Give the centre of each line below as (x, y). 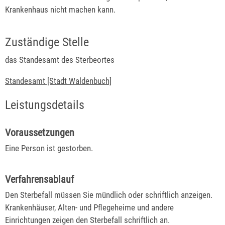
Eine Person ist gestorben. (49, 148)
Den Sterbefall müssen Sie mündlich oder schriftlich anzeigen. (109, 195)
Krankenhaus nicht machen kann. (60, 10)
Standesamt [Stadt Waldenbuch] (58, 81)
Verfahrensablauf (39, 179)
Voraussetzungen (40, 132)
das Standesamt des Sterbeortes (60, 60)
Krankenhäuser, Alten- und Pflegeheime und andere (89, 207)
